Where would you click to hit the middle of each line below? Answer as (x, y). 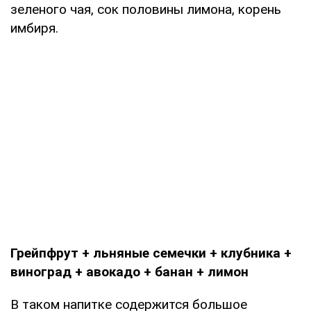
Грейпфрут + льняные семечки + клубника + (151, 253)
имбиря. (34, 28)
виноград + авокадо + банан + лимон (129, 271)
